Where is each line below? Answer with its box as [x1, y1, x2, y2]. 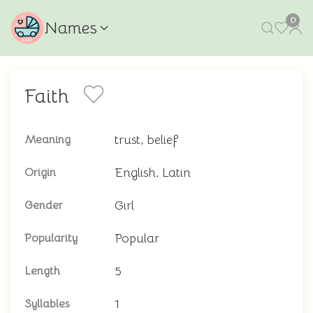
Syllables [24, 297, 69, 311]
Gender [24, 198, 63, 212]
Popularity [24, 231, 78, 245]
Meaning [24, 133, 71, 147]
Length [24, 264, 60, 278]
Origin [24, 166, 56, 180]
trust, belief [115, 132, 178, 147]
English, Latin [115, 165, 191, 180]
